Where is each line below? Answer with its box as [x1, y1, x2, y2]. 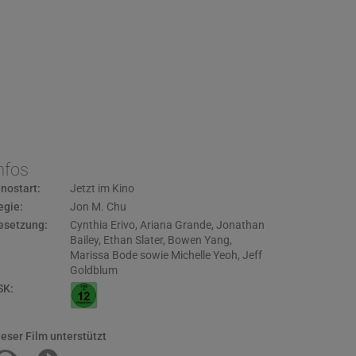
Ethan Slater [103, 234, 163, 246]
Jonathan [215, 219, 265, 231]
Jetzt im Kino [69, 182, 134, 195]
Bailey [69, 234, 99, 246]
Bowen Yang [167, 234, 230, 246]
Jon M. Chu [69, 200, 126, 213]
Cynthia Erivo [69, 219, 135, 231]
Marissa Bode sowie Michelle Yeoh [69, 249, 238, 261]
